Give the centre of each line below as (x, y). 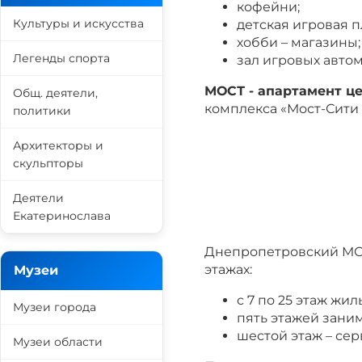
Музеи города (55, 307)
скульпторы (48, 163)
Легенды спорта (61, 58)
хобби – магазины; (299, 42)
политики (42, 111)
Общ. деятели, (55, 93)
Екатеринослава (62, 216)
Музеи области (58, 342)
